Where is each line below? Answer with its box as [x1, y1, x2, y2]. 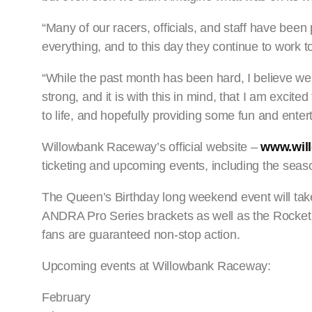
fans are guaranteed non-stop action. [42, 228, 240, 242]
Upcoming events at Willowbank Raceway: [42, 259, 271, 274]
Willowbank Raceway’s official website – [42, 140, 261, 155]
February [42, 290, 91, 305]
